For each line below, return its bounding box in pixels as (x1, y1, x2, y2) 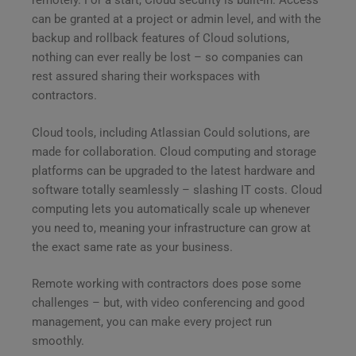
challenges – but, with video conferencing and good (32, 296, 304, 311)
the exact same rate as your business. (32, 239, 233, 254)
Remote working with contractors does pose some (32, 277, 301, 292)
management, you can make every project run (32, 315, 272, 330)
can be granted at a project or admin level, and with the (32, 12, 321, 27)
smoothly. (32, 334, 84, 349)
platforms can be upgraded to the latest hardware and (32, 163, 315, 178)
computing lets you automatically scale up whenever (32, 201, 310, 216)
